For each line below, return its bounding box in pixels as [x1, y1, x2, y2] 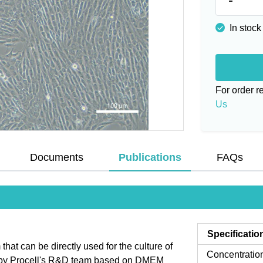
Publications [118, 151, 181, 163]
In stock [227, 23, 261, 33]
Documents [29, 151, 83, 163]
